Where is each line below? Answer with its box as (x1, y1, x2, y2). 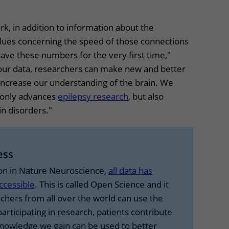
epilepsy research (58, 90, 128, 102)
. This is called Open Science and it (35, 178, 169, 190)
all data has (108, 165, 152, 176)
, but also (128, 90, 164, 102)
